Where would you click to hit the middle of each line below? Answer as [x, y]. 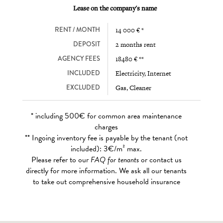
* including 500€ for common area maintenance [107, 116]
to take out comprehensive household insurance [106, 181]
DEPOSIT [86, 44]
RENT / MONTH [77, 30]
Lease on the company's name [115, 8]
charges [107, 127]
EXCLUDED [83, 87]
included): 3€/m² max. [107, 149]
